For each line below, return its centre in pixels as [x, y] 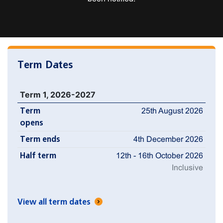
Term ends [40, 139]
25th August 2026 [172, 111]
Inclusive [188, 167]
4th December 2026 [168, 139]
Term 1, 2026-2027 [57, 94]
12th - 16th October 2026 [160, 155]
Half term [38, 156]
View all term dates [55, 202]
